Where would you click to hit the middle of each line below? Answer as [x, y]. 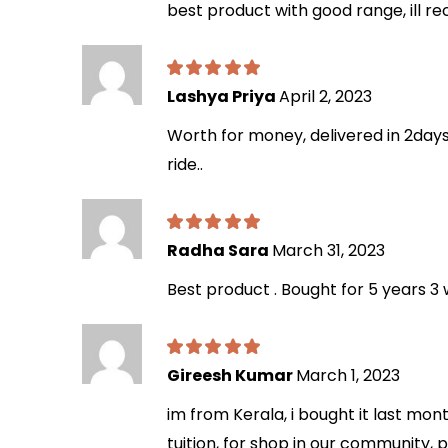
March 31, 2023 [328, 250]
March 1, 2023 [348, 375]
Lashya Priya [223, 96]
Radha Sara [219, 250]
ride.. [185, 164]
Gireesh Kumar [231, 375]
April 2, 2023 [325, 96]
